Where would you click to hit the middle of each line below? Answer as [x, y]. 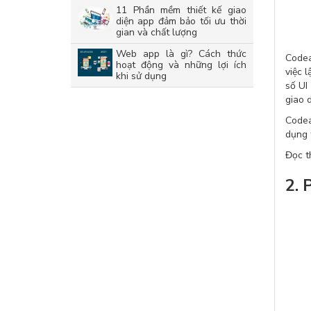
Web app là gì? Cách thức [181, 54]
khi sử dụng [141, 76]
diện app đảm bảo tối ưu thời [181, 21]
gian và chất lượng [157, 32]
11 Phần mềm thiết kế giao [181, 10]
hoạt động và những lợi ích [181, 65]
